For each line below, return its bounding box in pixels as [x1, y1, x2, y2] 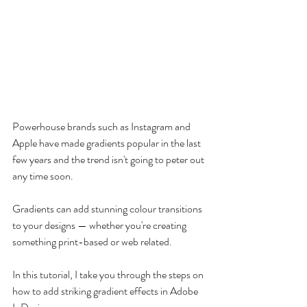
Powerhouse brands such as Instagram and [12, 119, 193, 135]
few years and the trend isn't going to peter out [12, 151, 206, 168]
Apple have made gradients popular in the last [12, 135, 203, 151]
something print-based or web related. [12, 234, 172, 250]
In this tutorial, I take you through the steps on [12, 267, 206, 283]
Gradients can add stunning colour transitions [12, 201, 204, 217]
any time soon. [12, 168, 73, 184]
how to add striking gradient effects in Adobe [12, 283, 200, 299]
